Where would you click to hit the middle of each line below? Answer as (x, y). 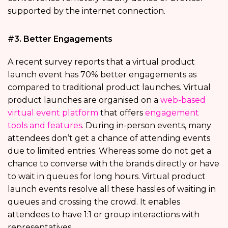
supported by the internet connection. (87, 11)
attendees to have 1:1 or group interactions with (104, 214)
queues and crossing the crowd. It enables (94, 202)
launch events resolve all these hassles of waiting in (112, 189)
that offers (122, 112)
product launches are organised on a (84, 100)
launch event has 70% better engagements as (102, 74)
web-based (183, 100)
